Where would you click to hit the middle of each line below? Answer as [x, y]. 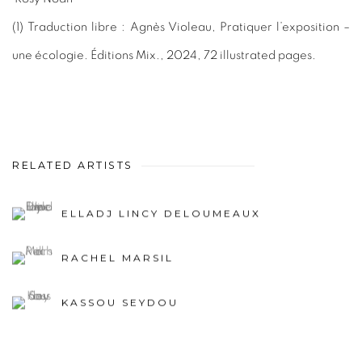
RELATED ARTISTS [73, 165]
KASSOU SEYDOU [120, 302]
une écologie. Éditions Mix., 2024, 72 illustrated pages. [164, 55]
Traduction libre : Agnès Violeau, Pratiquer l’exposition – [189, 27]
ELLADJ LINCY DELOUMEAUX [161, 213]
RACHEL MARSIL [118, 258]
